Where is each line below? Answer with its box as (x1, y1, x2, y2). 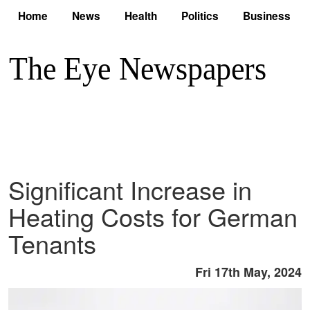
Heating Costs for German (8, 199, 298, 235)
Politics (181, 8, 219, 24)
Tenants (8, 226, 96, 262)
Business (243, 8, 291, 24)
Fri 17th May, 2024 (195, 263, 302, 282)
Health (125, 8, 157, 24)
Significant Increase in (8, 172, 252, 208)
